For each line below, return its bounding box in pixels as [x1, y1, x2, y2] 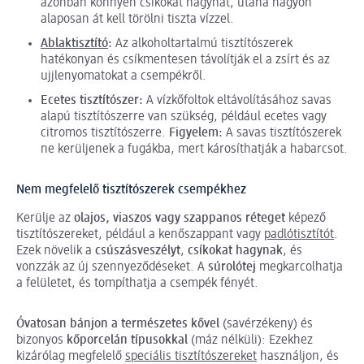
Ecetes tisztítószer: [41, 94, 143, 108]
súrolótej [208, 261, 256, 275]
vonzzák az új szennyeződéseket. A [16, 261, 208, 275]
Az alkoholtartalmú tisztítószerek [112, 37, 292, 51]
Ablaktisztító [41, 37, 108, 51]
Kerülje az [16, 212, 74, 226]
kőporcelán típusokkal [67, 334, 188, 348]
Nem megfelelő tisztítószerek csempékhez [16, 184, 246, 197]
